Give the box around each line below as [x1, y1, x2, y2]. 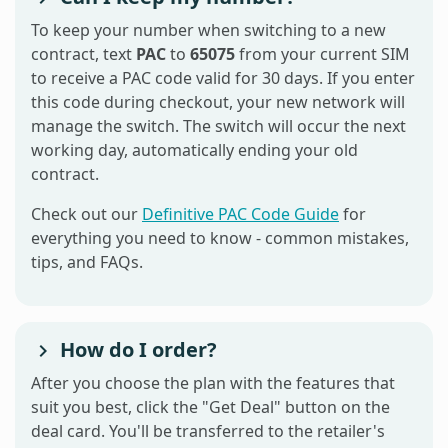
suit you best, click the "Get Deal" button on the [31, 395, 390, 418]
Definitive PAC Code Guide [142, 202, 339, 225]
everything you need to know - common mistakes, [31, 226, 409, 249]
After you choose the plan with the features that [31, 371, 395, 394]
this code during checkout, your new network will [31, 90, 405, 113]
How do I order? [55, 335, 217, 363]
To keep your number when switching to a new [31, 18, 386, 41]
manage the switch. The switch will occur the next [31, 114, 406, 137]
